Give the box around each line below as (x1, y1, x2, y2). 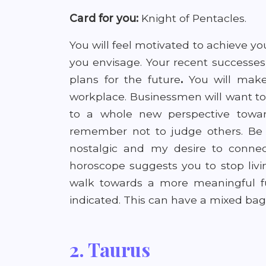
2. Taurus (69, 236, 150, 262)
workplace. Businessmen (69, 90, 202, 103)
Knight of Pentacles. (138, 12, 246, 24)
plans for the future (69, 73, 180, 85)
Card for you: (69, 12, 138, 24)
